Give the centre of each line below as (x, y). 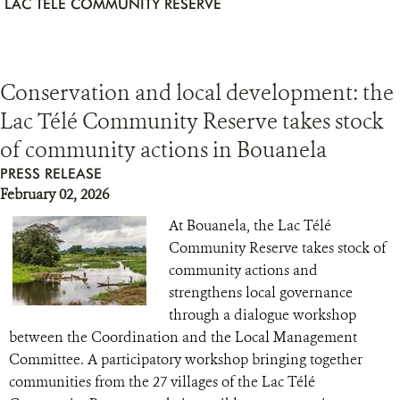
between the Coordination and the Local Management (183, 337)
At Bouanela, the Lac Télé (250, 225)
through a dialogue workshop (262, 315)
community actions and (243, 270)
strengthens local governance (261, 292)
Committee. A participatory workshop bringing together (186, 359)
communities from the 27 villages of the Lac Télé (162, 382)
